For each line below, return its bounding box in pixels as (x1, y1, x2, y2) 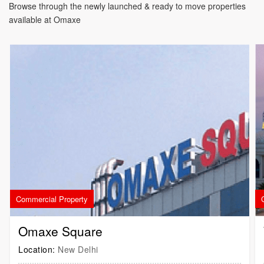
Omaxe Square (18, 222, 103, 240)
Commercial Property (16, 193, 88, 204)
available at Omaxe (9, 14, 81, 26)
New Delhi (55, 243, 98, 256)
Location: (18, 243, 55, 256)
